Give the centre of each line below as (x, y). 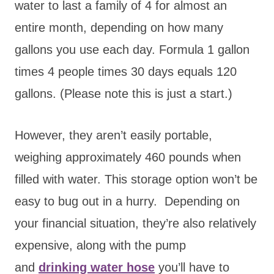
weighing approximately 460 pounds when (128, 157)
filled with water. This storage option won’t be (136, 179)
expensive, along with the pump (100, 245)
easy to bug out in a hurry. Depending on (127, 201)
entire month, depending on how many (119, 27)
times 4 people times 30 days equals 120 (126, 71)
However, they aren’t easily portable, (113, 135)
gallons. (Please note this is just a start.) (124, 93)
